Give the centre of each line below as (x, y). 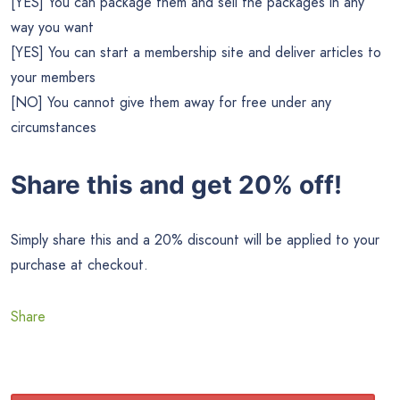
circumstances (54, 127)
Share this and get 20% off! (176, 185)
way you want (52, 27)
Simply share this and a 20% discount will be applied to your (195, 240)
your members (53, 77)
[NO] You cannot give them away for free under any (171, 102)
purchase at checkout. (79, 265)
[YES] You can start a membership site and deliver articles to (196, 52)
